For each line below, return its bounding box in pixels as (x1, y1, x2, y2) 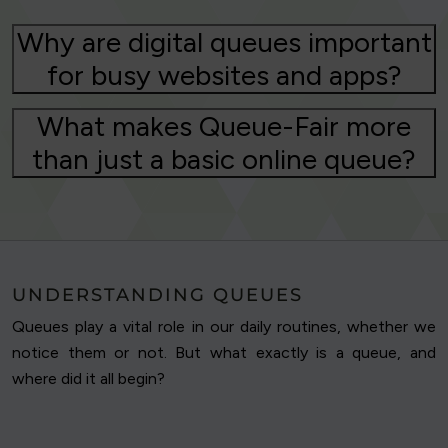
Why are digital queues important (16, 25, 432, 60)
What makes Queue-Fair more (37, 109, 411, 144)
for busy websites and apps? (46, 58, 402, 93)
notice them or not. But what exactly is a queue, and (12, 343, 436, 363)
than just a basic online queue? (32, 142, 416, 177)
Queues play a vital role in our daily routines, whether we (12, 317, 436, 337)
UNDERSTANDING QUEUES (12, 284, 303, 307)
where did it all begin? (12, 369, 165, 389)
